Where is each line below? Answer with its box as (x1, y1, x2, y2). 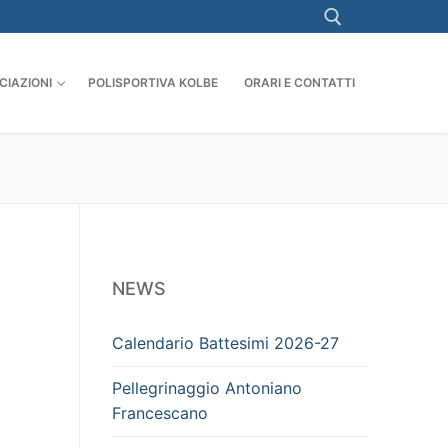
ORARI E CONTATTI (244, 75, 355, 91)
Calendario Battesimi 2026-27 (112, 332, 339, 353)
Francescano (112, 403, 208, 424)
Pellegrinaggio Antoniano (112, 378, 302, 399)
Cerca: (96, 89, 146, 110)
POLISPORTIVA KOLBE (88, 75, 218, 91)
